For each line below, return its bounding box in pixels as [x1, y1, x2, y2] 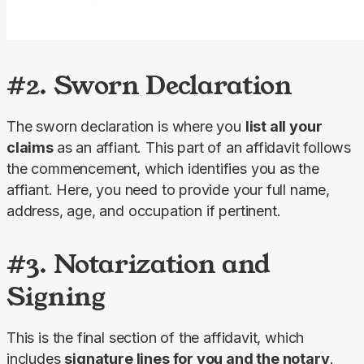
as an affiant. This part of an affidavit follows [56, 138, 352, 156]
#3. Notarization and [6, 245, 271, 281]
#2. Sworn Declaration [6, 67, 292, 102]
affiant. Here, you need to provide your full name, [6, 180, 331, 198]
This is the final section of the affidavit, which [6, 328, 305, 346]
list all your [245, 117, 323, 135]
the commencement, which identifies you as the [6, 159, 319, 177]
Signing [6, 278, 106, 314]
